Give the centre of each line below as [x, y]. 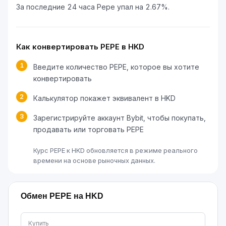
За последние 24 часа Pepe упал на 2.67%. [93, 7]
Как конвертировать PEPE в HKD [80, 47]
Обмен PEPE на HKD [62, 196]
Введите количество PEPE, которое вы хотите [116, 67]
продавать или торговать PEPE [89, 129]
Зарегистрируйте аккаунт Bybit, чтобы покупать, [120, 118]
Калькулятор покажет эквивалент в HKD [104, 98]
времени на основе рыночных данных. [94, 160]
